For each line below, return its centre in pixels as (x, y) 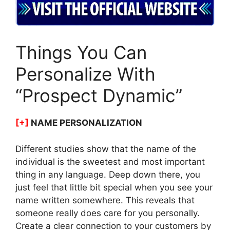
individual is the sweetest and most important (110, 161)
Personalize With (85, 74)
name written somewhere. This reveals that (105, 200)
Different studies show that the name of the (106, 149)
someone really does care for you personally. (108, 213)
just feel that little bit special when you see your (114, 187)
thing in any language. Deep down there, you (108, 174)
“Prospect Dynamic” (99, 96)
